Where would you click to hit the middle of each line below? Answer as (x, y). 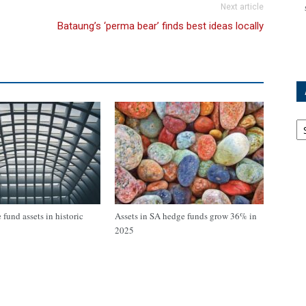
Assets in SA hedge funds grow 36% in (186, 216)
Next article (242, 7)
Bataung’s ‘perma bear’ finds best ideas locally (161, 26)
